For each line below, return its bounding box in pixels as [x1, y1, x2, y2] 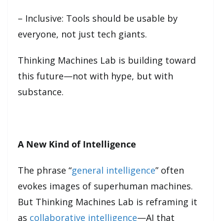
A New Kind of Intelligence [18, 138, 136, 150]
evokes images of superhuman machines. [18, 180, 193, 192]
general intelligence [72, 164, 155, 176]
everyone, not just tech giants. [18, 28, 147, 40]
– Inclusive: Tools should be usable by [18, 12, 178, 24]
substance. [18, 85, 64, 98]
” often [155, 164, 184, 176]
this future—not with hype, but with [18, 70, 173, 82]
